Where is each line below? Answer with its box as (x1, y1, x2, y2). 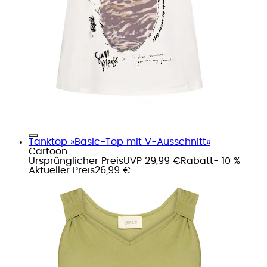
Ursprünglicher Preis (29, 156, 123, 166)
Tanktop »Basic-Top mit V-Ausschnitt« (29, 136, 210, 147)
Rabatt (181, 156, 213, 166)
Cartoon (29, 146, 67, 156)
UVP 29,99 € (123, 156, 181, 166)
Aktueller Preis (29, 165, 95, 175)
